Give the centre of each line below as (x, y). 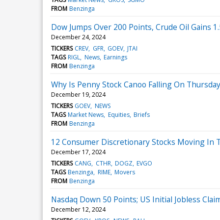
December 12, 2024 (78, 209)
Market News (86, 114)
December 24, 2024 (78, 37)
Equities (119, 114)
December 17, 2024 (78, 152)
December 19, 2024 (78, 94)
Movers (124, 172)
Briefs (141, 114)
